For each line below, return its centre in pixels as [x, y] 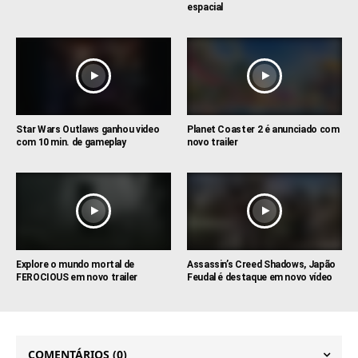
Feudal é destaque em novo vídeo [260, 277]
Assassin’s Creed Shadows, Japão [261, 264]
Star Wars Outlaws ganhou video [88, 129]
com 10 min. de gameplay [71, 142]
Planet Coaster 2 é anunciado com [263, 129]
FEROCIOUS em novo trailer [77, 277]
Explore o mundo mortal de [75, 264]
